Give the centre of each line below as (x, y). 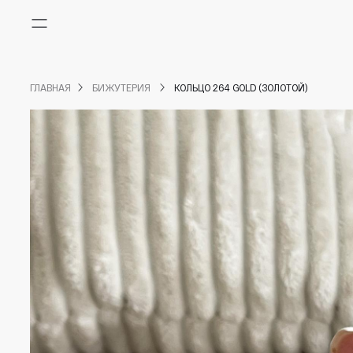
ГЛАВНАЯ (50, 87)
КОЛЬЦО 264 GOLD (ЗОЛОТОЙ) (241, 87)
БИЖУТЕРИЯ (123, 87)
